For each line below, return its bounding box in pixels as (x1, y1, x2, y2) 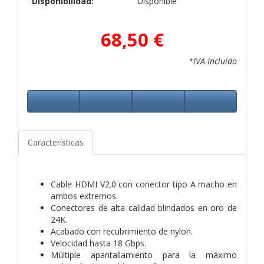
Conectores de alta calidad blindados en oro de (51, 202, 237, 213)
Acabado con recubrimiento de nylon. (51, 225, 193, 237)
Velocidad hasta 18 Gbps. (51, 237, 146, 249)
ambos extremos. (51, 190, 118, 202)
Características (28, 136, 84, 148)
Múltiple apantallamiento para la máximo (51, 249, 237, 260)
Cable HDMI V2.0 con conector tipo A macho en (51, 178, 237, 190)
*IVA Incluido (189, 55, 237, 67)
